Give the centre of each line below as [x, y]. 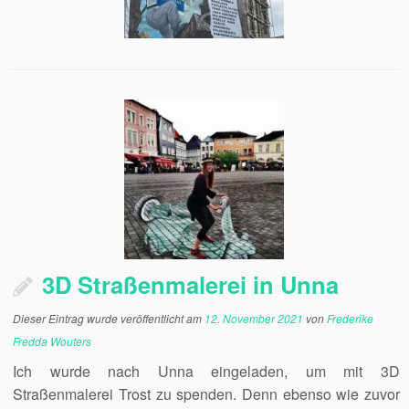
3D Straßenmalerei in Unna [191, 284]
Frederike [351, 318]
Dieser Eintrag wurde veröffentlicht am [109, 318]
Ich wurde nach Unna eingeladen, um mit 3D [206, 371]
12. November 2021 [254, 318]
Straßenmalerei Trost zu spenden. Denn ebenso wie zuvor [206, 394]
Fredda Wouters [52, 341]
